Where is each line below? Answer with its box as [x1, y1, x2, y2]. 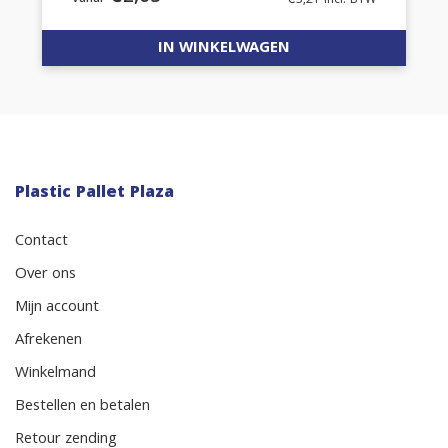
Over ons [15, 261, 76, 288]
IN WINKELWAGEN [158, 35, 290, 62]
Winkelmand [15, 360, 96, 387]
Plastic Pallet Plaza [15, 179, 174, 207]
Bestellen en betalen [15, 393, 150, 420]
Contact [15, 228, 68, 255]
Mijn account [15, 294, 99, 321]
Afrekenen [15, 327, 82, 354]
